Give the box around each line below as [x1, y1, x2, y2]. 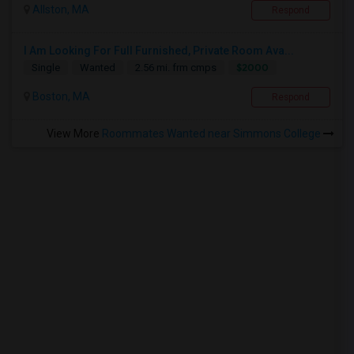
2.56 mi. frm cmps [135, 62, 217, 73]
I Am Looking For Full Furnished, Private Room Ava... [24, 44, 294, 57]
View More [47, 127, 102, 140]
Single [32, 62, 60, 73]
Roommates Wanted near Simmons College [102, 127, 323, 140]
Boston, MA [30, 90, 90, 103]
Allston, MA [30, 3, 89, 16]
